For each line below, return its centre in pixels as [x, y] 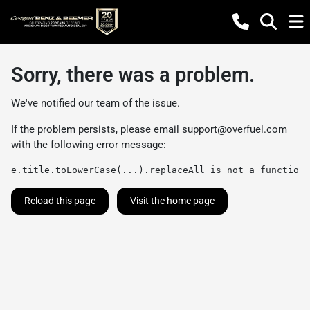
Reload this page [60, 201]
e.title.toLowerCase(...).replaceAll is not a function [158, 170]
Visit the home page [172, 201]
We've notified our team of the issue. [95, 103]
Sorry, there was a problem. [133, 75]
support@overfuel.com [235, 129]
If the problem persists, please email [97, 129]
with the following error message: [89, 145]
